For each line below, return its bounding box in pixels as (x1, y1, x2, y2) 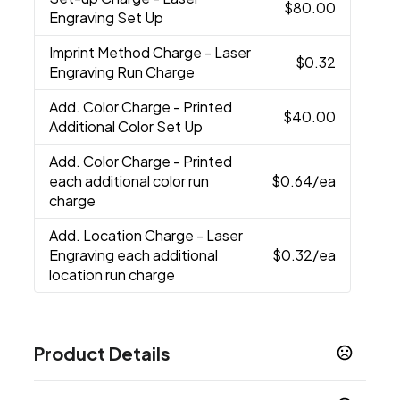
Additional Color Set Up (49, 117, 204, 137)
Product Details (34, 342, 171, 365)
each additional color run (49, 171, 210, 191)
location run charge (49, 265, 176, 285)
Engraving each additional (49, 246, 219, 265)
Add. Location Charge (49, 226, 197, 246)
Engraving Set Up (49, 8, 164, 28)
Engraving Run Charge (49, 62, 196, 82)
